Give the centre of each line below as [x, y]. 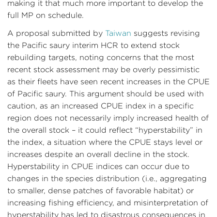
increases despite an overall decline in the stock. [98, 154]
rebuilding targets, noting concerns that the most [101, 57]
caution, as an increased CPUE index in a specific [101, 106]
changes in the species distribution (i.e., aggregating [107, 178]
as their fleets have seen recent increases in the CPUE [108, 82]
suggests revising [166, 33]
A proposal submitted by [56, 33]
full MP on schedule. [46, 15]
